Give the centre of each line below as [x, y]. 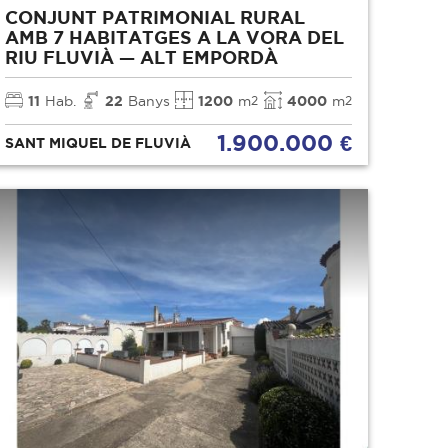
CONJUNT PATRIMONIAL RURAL [155, 16]
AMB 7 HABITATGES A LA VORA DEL [175, 36]
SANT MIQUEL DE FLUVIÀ [98, 142]
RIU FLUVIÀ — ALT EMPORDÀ [142, 56]
